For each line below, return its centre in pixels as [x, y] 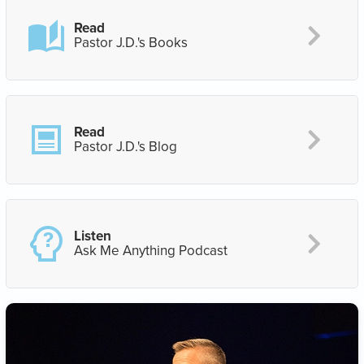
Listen [93, 236]
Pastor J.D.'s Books [131, 43]
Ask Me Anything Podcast [151, 251]
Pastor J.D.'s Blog [126, 147]
